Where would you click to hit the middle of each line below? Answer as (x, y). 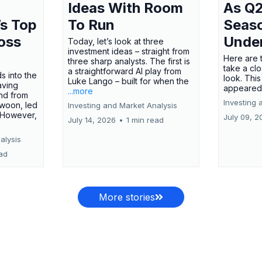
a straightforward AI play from (124, 71)
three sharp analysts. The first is (129, 61)
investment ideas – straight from (128, 51)
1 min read (145, 120)
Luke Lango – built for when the (128, 81)
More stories (127, 197)
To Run (91, 25)
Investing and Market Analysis (122, 106)
